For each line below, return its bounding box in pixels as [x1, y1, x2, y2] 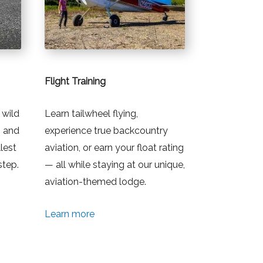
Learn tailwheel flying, [44, 108, 138, 120]
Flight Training [44, 76, 106, 87]
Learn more [44, 208, 95, 220]
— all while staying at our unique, [44, 159, 185, 171]
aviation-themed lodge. [44, 176, 146, 188]
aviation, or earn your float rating [44, 142, 184, 154]
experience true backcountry [44, 125, 168, 137]
